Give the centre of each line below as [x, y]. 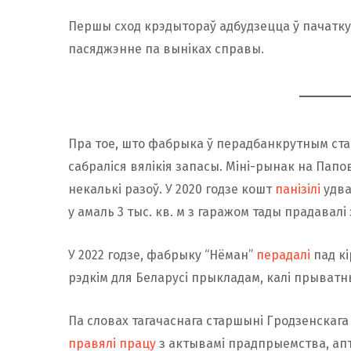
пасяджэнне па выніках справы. [166, 49]
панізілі [298, 189]
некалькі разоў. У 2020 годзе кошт [172, 189]
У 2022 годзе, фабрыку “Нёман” [162, 255]
